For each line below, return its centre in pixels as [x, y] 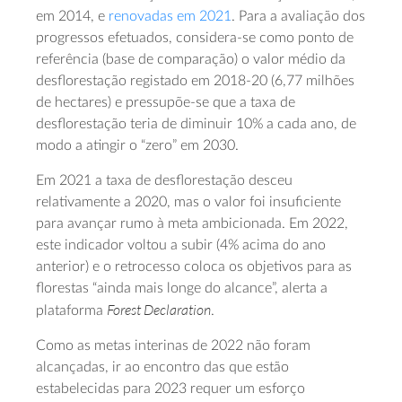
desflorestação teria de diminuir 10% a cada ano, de [196, 124]
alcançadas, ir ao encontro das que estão [162, 367]
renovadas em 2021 [170, 17]
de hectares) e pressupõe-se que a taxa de [166, 103]
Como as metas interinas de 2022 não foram [173, 346]
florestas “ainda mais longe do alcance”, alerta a [182, 288]
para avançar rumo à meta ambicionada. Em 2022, [192, 224]
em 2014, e [72, 17]
